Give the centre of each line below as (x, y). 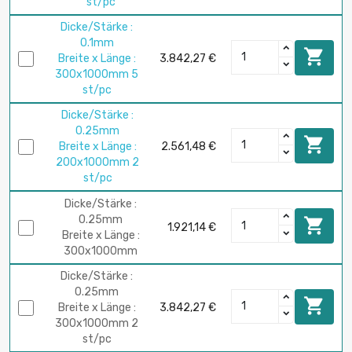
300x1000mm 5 (97, 75)
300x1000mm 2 (97, 324)
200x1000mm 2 (97, 163)
